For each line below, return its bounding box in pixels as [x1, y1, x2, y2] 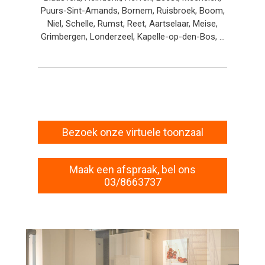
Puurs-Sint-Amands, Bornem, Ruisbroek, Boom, [40, 5, 225, 16]
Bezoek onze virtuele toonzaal [62, 126, 203, 138]
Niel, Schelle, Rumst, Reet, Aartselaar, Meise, [47, 18, 218, 29]
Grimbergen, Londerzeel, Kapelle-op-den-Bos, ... [40, 31, 225, 42]
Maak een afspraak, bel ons [69, 163, 196, 176]
